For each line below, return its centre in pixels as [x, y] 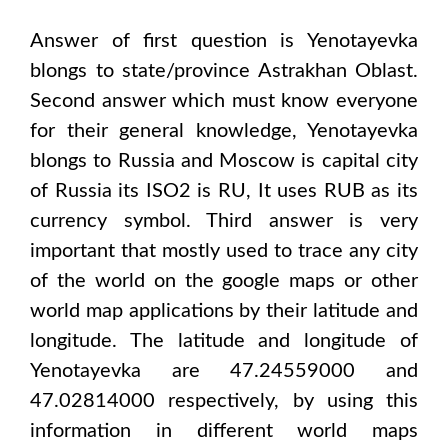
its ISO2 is [165, 191]
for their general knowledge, [168, 131]
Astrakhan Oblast [335, 71]
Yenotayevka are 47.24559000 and [224, 371]
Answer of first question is [168, 41]
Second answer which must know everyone [224, 101]
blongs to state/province [144, 71]
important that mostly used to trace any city [224, 251]
